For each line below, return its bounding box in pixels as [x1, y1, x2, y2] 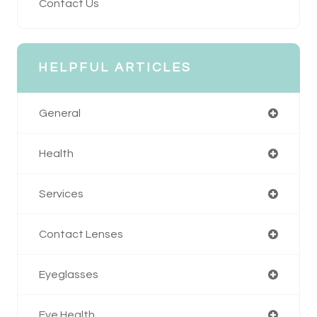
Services [39, 188, 83, 200]
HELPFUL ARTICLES [38, 60, 192, 74]
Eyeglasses [39, 268, 98, 280]
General [39, 107, 81, 119]
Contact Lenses [39, 228, 123, 240]
